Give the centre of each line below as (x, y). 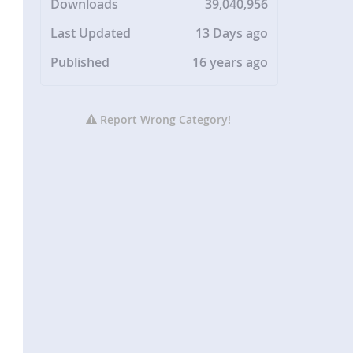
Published (80, 63)
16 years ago (230, 63)
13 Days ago (232, 33)
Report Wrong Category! (164, 120)
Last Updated (91, 33)
